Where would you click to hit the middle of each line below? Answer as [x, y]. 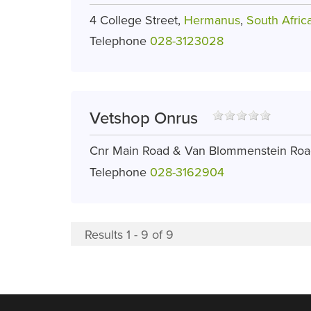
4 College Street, [137, 20]
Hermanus [212, 20]
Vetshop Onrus [144, 119]
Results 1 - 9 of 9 [129, 234]
